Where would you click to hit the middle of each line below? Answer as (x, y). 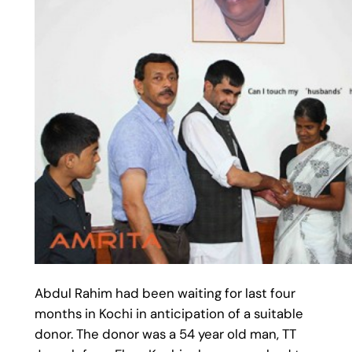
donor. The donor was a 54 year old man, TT (165, 334)
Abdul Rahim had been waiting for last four (165, 293)
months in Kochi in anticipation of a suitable (169, 314)
